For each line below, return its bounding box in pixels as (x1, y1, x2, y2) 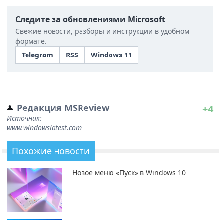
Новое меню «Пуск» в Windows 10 (72, 167, 186, 177)
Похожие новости (12, 144, 90, 157)
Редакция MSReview (17, 101, 109, 113)
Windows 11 (91, 50, 132, 59)
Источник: (7, 113, 42, 123)
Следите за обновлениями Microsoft (15, 13, 165, 25)
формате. (15, 36, 47, 46)
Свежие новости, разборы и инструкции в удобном (15, 26, 189, 36)
